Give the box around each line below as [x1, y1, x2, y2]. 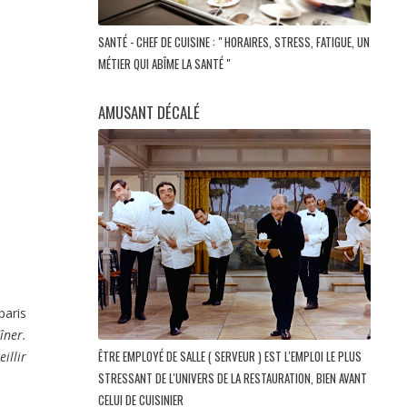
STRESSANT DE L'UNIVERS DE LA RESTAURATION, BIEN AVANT [98, 368, 367, 387]
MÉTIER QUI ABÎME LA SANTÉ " [98, 55, 233, 74]
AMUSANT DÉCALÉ [98, 101, 200, 124]
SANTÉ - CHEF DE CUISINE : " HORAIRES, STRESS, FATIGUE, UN [98, 33, 370, 52]
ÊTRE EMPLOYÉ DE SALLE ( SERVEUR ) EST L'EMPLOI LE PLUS [98, 346, 362, 365]
